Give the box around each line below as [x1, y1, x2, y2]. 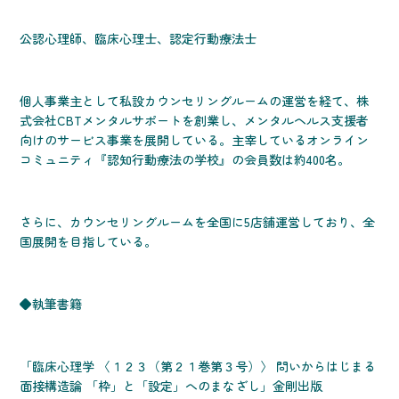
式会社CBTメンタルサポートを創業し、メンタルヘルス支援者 [20, 111, 370, 130]
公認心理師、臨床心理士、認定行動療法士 [20, 29, 257, 48]
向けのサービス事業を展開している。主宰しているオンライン [20, 131, 370, 150]
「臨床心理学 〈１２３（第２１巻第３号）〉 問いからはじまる [20, 357, 377, 376]
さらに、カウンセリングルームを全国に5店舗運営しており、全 [20, 213, 376, 232]
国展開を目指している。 [20, 232, 158, 251]
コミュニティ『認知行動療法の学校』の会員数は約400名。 [20, 151, 351, 169]
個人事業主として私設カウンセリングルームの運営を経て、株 [20, 92, 370, 110]
